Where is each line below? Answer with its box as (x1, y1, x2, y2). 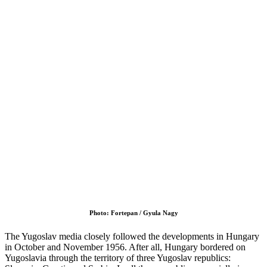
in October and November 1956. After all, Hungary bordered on (5, 241, 246, 252)
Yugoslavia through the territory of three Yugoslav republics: (5, 252, 231, 263)
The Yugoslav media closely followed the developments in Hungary (5, 231, 259, 241)
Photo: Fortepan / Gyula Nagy (89, 209, 178, 216)
